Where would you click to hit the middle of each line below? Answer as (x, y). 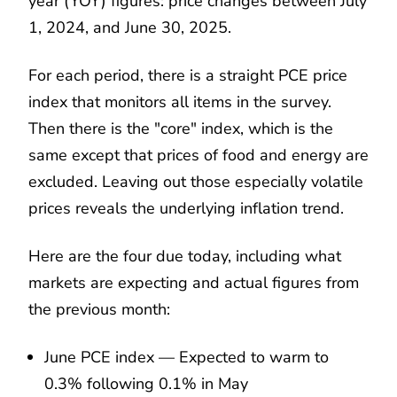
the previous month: (99, 309)
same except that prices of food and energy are (198, 155)
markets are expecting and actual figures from (194, 282)
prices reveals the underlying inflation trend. (186, 208)
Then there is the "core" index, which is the (181, 128)
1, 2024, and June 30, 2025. (130, 27)
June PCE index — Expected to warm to (187, 357)
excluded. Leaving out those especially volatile (196, 181)
